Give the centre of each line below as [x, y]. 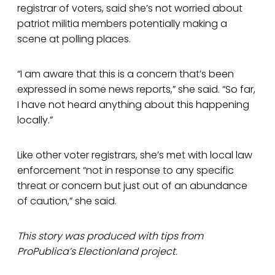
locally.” [35, 120]
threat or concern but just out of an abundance [132, 186]
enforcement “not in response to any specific [126, 171]
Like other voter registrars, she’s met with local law [135, 155]
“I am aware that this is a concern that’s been [126, 74]
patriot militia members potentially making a [122, 24]
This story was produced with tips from [110, 236]
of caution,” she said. [67, 201]
